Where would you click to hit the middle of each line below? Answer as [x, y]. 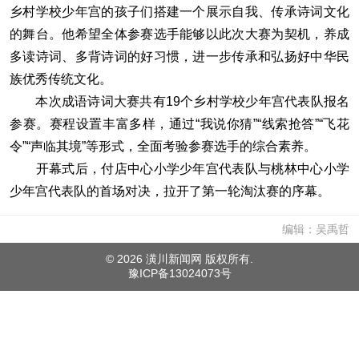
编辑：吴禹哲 [316, 229]
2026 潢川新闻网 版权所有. [185, 259]
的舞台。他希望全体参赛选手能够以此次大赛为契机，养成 [179, 34]
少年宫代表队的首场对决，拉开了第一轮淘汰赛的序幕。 [170, 191]
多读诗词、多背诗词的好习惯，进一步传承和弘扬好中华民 [179, 56]
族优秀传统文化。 [61, 79]
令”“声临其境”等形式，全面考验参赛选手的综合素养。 [163, 146]
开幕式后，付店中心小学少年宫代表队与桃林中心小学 [179, 169]
